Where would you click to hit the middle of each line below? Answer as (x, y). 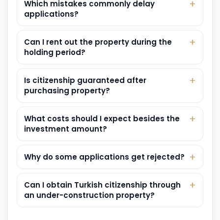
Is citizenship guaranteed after (85, 81)
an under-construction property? (89, 195)
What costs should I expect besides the (102, 119)
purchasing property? (67, 91)
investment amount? (66, 129)
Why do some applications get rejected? (104, 157)
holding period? (55, 53)
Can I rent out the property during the (98, 42)
